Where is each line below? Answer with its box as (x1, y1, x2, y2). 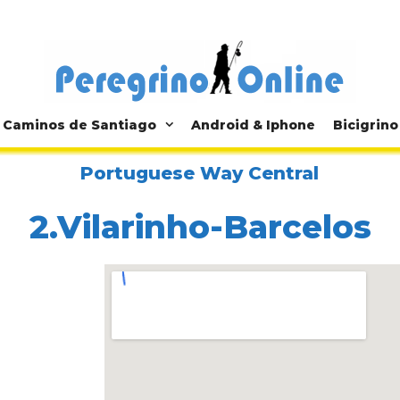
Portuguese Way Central (80, 162, 320, 185)
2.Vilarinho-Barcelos (29, 206, 371, 246)
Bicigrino (332, 117, 398, 134)
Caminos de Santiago (2, 117, 156, 134)
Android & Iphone (190, 117, 315, 134)
